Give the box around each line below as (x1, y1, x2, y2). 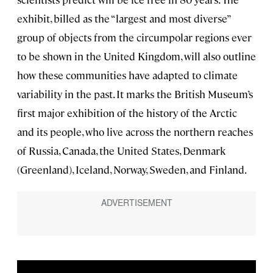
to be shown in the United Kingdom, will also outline (17, 49, 256, 63)
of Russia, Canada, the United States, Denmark (17, 144, 225, 158)
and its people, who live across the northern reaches (17, 125, 253, 139)
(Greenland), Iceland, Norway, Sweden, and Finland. (17, 163, 247, 177)
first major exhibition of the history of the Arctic (17, 106, 237, 120)
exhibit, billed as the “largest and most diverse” (17, 12, 230, 26)
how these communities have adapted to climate (17, 68, 238, 82)
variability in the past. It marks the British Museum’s (17, 87, 253, 101)
